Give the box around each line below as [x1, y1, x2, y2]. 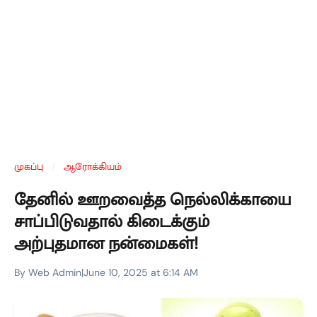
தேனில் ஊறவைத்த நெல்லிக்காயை [14, 188, 292, 210]
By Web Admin [14, 266, 81, 279]
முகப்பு [14, 160, 43, 173]
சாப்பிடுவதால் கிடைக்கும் [14, 210, 209, 232]
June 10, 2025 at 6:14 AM [83, 266, 198, 279]
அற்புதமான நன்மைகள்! [14, 232, 198, 254]
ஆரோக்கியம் [64, 160, 122, 173]
